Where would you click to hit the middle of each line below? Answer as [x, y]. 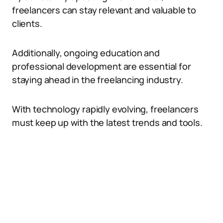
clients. [27, 23]
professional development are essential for [102, 66]
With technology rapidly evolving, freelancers [105, 109]
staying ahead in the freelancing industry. [98, 80]
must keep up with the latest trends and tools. [107, 122]
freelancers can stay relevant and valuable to [104, 10]
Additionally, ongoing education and [86, 53]
